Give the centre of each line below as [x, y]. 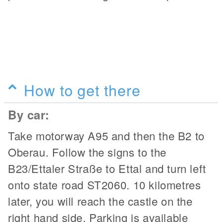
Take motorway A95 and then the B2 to [106, 135]
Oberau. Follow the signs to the [87, 152]
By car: [29, 114]
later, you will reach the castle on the [100, 201]
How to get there [82, 89]
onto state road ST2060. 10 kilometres [105, 184]
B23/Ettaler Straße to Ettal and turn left [107, 168]
